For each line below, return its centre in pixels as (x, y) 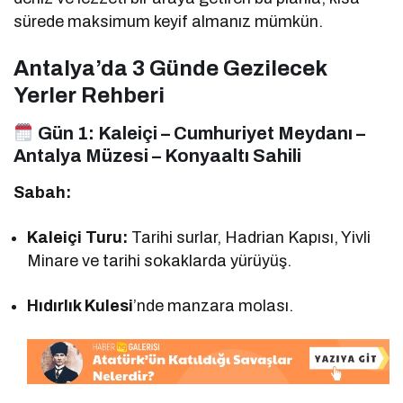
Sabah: (42, 193)
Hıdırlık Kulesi (81, 306)
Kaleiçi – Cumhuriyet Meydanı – (231, 134)
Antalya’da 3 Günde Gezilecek (170, 69)
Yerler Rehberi (89, 96)
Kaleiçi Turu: (78, 238)
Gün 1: (66, 134)
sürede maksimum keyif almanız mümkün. (169, 22)
